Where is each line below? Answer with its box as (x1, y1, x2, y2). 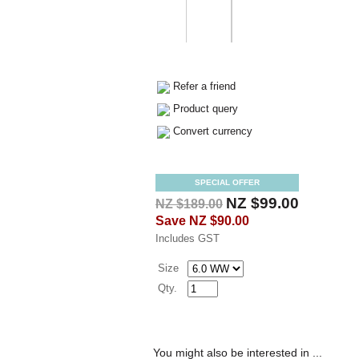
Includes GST (155, 232, 220, 244)
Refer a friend (173, 80, 236, 92)
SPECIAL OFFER (195, 178, 260, 187)
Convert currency (173, 125, 252, 137)
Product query (173, 103, 238, 115)
